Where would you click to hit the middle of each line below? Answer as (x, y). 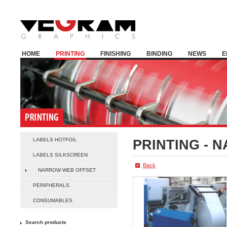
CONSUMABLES (53, 200)
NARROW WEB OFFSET (67, 170)
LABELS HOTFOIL (55, 140)
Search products (46, 222)
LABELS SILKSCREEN (60, 155)
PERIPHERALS (51, 185)
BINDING (159, 54)
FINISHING (116, 54)
